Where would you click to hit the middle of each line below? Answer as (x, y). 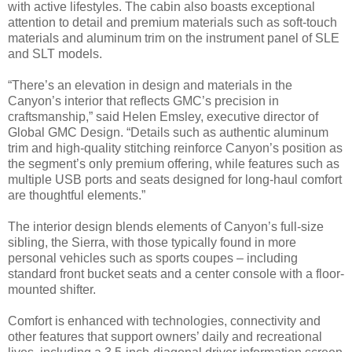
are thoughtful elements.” (77, 196)
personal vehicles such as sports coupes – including (153, 258)
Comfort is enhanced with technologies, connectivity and (164, 321)
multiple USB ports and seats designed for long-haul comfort (175, 180)
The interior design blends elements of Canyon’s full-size (166, 227)
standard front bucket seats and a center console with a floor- (176, 274)
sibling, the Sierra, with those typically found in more (152, 243)
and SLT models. (55, 54)
